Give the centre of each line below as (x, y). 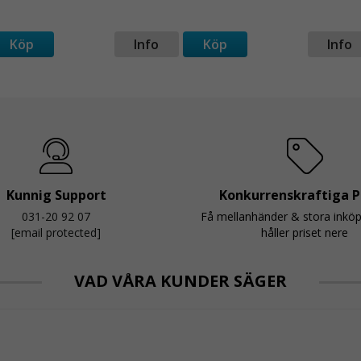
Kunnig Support (56, 195)
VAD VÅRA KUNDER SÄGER (180, 281)
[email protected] (56, 233)
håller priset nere (305, 233)
